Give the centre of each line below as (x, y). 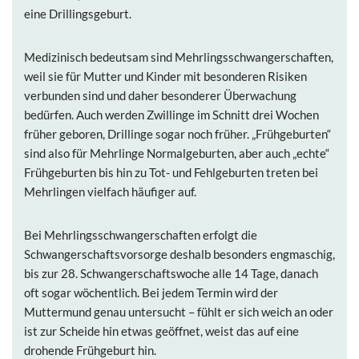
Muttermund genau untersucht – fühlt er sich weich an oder (179, 312)
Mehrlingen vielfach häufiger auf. (110, 192)
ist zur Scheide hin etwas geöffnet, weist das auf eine (161, 331)
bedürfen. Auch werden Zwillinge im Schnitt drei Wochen (171, 115)
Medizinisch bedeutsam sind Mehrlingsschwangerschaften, (179, 57)
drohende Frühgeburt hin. (90, 350)
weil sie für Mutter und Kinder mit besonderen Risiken (165, 76)
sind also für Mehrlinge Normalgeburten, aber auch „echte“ (177, 153)
